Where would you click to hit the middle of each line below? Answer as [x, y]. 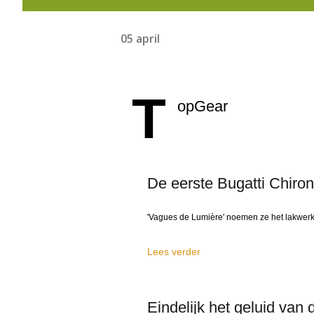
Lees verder [174, 252]
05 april [140, 38]
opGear [203, 106]
